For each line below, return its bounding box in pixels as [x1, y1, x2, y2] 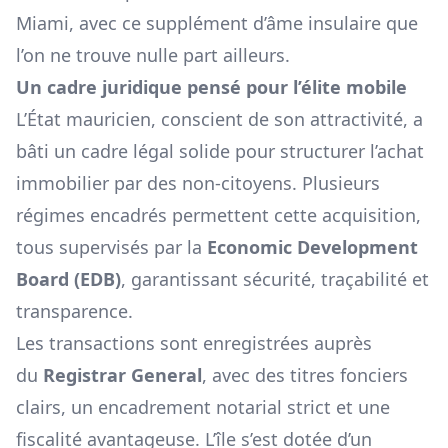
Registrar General [43, 363, 202, 388]
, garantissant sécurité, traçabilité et [121, 267, 429, 292]
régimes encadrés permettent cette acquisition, [16, 203, 421, 228]
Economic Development [207, 235, 418, 260]
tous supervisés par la [16, 235, 207, 260]
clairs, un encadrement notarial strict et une [16, 395, 390, 420]
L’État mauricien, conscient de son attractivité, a [16, 107, 423, 132]
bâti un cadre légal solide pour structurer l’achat [16, 139, 424, 164]
